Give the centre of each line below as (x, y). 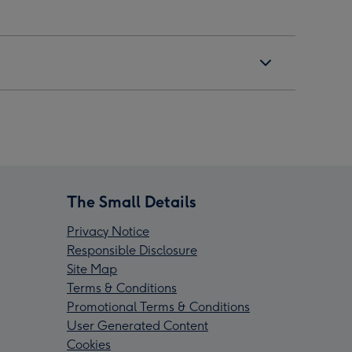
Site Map (92, 269)
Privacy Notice (108, 232)
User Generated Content (137, 326)
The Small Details (132, 202)
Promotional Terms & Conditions (158, 307)
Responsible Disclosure (132, 251)
